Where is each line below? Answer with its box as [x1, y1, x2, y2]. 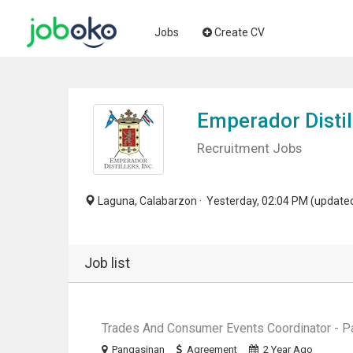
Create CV [214, 26, 265, 39]
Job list [84, 255, 130, 271]
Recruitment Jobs [196, 140, 302, 156]
